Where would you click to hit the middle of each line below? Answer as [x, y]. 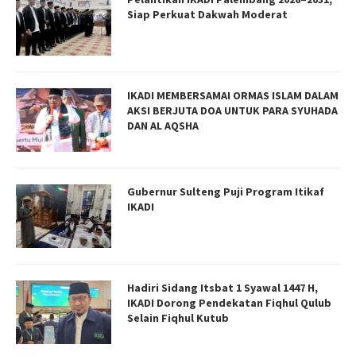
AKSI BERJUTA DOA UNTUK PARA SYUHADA [232, 110]
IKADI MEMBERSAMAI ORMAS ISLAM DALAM [233, 95]
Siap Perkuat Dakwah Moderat [207, 14]
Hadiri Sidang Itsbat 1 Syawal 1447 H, [222, 287]
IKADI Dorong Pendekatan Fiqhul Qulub [229, 302]
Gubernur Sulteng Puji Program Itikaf [226, 191]
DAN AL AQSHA [163, 125]
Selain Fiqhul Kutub [178, 317]
